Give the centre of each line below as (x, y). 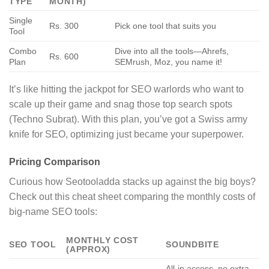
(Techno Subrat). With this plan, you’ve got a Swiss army (128, 119)
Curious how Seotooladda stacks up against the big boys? (132, 181)
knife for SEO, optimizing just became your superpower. (126, 134)
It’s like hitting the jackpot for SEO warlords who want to (126, 89)
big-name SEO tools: (53, 211)
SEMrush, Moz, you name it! (169, 62)
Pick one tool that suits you (166, 26)
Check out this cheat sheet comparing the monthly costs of (132, 196)
